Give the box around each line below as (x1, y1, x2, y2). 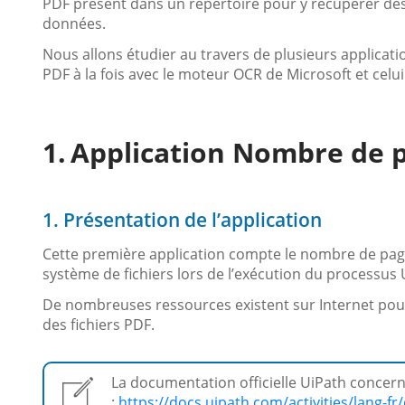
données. (42, 13, 106, 33)
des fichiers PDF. (42, 314, 155, 334)
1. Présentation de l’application (42, 206, 322, 232)
